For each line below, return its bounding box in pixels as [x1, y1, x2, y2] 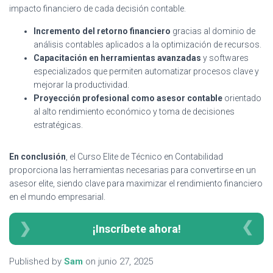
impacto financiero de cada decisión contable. [9, 3, 186, 13]
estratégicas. [34, 119, 83, 130]
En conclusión [9, 151, 66, 161]
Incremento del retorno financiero [34, 26, 171, 36]
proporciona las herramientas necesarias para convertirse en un [9, 165, 256, 175]
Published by [9, 255, 64, 267]
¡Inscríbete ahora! [92, 222, 181, 235]
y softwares [201, 52, 249, 63]
